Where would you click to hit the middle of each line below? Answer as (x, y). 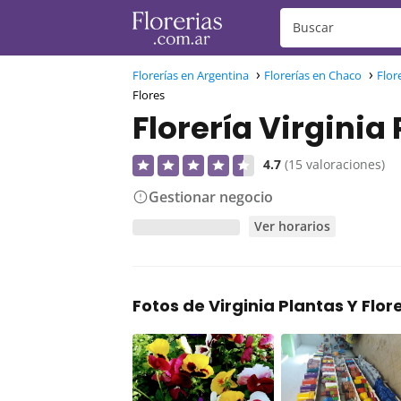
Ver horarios (293, 226)
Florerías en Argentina (191, 75)
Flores (149, 95)
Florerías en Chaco (313, 75)
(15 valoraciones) (335, 164)
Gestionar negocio (211, 197)
